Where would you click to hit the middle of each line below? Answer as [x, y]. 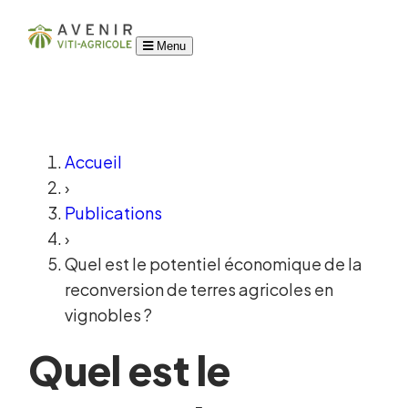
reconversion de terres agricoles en [199, 290]
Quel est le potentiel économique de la [214, 264]
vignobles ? [109, 315]
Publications [114, 213]
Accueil [94, 162]
